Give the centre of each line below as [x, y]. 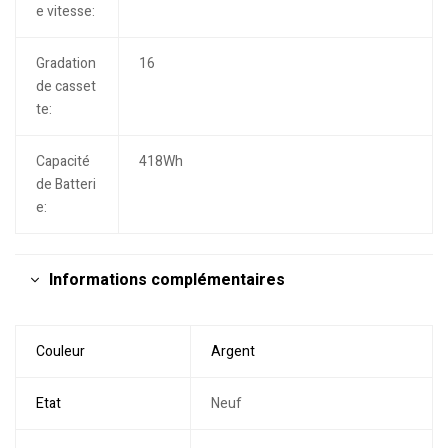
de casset [65, 87]
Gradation [65, 64]
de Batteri [65, 185]
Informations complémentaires [167, 280]
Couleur [60, 352]
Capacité [62, 162]
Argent [232, 352]
